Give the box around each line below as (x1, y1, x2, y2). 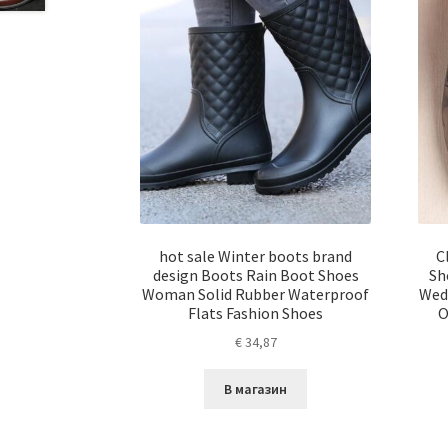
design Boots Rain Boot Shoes (152, 264, 359, 285)
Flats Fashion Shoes (188, 302, 324, 323)
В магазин (224, 379, 288, 398)
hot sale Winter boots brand (159, 245, 353, 266)
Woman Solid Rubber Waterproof (142, 283, 370, 304)
